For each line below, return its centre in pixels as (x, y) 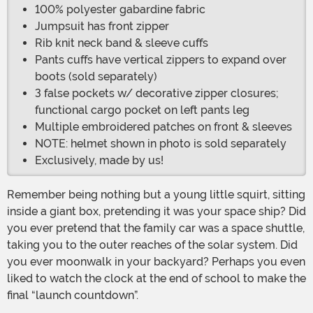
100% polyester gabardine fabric (120, 10)
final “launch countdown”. (73, 296)
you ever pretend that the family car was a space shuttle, (156, 228)
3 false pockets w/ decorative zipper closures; (157, 94)
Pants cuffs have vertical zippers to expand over (161, 60)
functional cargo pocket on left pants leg (142, 110)
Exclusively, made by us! (99, 161)
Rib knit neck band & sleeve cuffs (122, 43)
